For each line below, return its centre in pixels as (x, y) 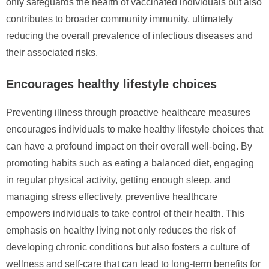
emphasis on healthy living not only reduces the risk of (121, 230)
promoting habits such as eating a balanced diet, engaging (130, 163)
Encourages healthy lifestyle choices (111, 84)
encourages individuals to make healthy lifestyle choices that (134, 129)
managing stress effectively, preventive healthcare (112, 196)
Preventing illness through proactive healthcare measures (128, 112)
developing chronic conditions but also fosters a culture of (128, 247)
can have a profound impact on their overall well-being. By (129, 146)
